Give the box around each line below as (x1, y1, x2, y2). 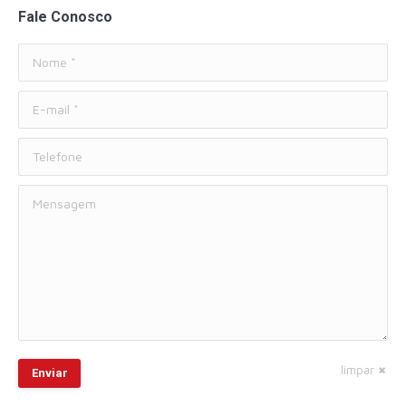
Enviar (31, 365, 68, 380)
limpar (341, 362, 374, 377)
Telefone (18, 140, 68, 157)
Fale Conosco (18, 7, 112, 25)
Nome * (18, 46, 62, 63)
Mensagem (18, 188, 82, 204)
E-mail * (18, 93, 64, 110)
